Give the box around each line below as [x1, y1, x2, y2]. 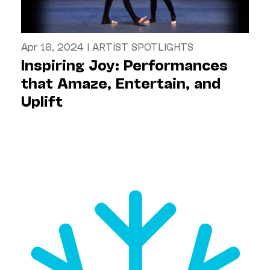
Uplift [21, 91, 63, 109]
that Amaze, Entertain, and [21, 73, 221, 91]
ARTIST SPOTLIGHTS [92, 40, 193, 52]
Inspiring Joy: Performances [21, 55, 228, 73]
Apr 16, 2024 [21, 40, 84, 52]
